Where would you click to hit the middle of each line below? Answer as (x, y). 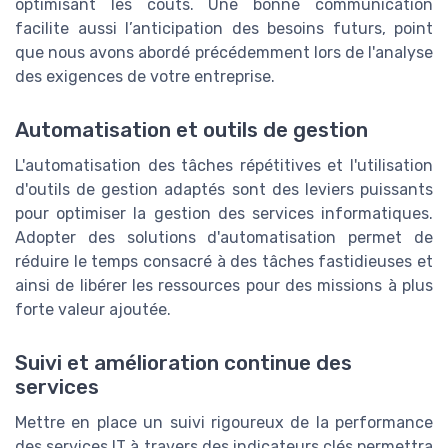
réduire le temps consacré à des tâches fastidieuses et (224, 262)
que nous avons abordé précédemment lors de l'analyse (224, 53)
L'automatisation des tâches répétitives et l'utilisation (224, 166)
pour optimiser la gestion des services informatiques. (224, 214)
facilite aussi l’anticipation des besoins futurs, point (224, 29)
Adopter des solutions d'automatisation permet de (224, 238)
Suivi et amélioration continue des (183, 363)
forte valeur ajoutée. (93, 310)
